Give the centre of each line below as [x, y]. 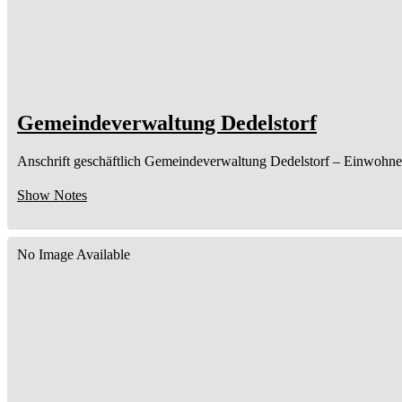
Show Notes [52, 196]
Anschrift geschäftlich [79, 162]
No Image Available [74, 255]
